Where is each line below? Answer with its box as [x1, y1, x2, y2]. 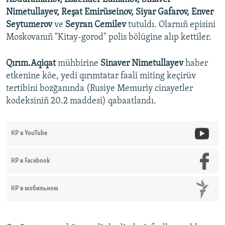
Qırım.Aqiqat [6, 59, 58, 69]
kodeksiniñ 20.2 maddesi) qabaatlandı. [6, 96, 156, 106]
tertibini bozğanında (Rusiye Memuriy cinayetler [6, 84, 193, 94]
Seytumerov [6, 20, 54, 30]
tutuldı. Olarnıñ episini [126, 20, 215, 30]
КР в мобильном [11, 185, 58, 192]
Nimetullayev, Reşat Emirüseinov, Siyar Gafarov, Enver [6, 8, 213, 18]
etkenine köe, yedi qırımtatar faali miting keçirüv [6, 71, 196, 81]
